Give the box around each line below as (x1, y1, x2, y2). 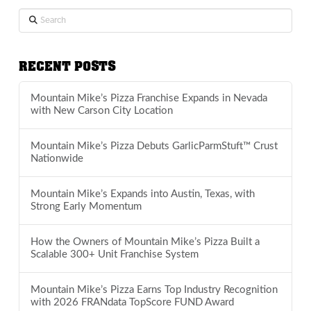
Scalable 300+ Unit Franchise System (30, 249, 199, 260)
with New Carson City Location (30, 106, 173, 117)
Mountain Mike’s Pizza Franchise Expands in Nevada (30, 93, 267, 104)
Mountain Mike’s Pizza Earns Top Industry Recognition (30, 284, 278, 295)
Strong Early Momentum (30, 201, 142, 212)
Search (17, 10, 47, 22)
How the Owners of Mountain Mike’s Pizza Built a (30, 237, 260, 247)
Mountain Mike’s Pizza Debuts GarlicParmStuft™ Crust (30, 141, 278, 152)
